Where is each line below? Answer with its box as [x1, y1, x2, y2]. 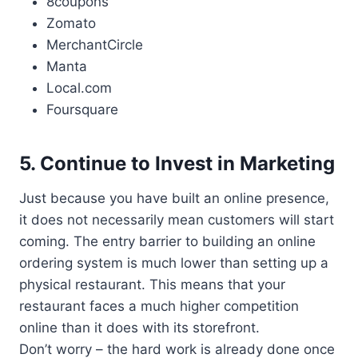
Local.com [46, 79, 112, 96]
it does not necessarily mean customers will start [19, 211, 334, 228]
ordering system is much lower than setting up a [19, 254, 328, 271]
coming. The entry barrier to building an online [19, 233, 316, 249]
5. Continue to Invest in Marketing [19, 151, 335, 175]
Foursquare [46, 101, 118, 117]
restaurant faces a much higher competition [19, 297, 299, 314]
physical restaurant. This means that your [19, 276, 285, 292]
